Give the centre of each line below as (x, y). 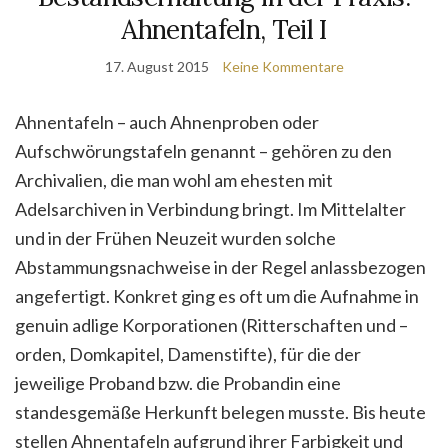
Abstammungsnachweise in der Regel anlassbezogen (220, 266)
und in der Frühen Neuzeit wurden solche (175, 237)
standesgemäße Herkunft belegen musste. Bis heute (220, 411)
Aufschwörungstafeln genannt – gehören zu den (203, 150)
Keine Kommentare (282, 66)
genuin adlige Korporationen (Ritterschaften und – (211, 324)
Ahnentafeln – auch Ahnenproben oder (167, 121)
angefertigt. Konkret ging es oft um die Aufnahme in (217, 295)
